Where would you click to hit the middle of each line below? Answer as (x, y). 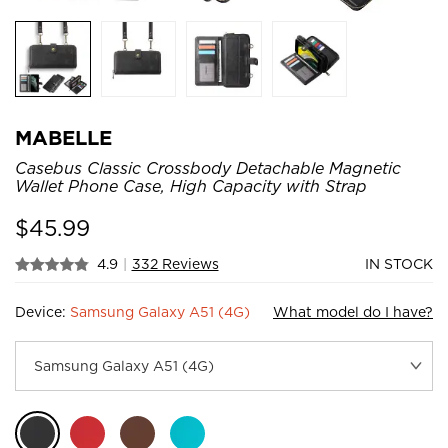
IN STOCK (399, 263)
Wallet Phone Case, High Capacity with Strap (191, 186)
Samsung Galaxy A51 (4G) (160, 311)
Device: (42, 311)
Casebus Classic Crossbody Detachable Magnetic (208, 168)
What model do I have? (353, 311)
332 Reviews (175, 263)
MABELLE (63, 137)
